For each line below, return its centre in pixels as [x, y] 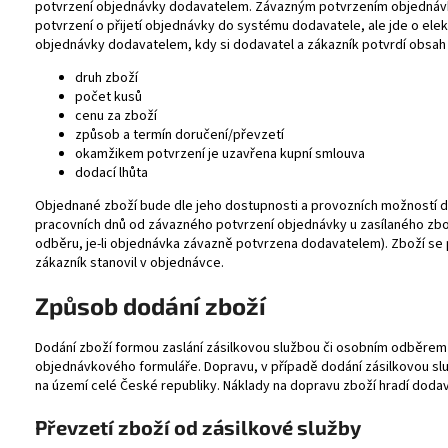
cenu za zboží [116, 116]
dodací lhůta [111, 173]
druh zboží [106, 78]
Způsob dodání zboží [150, 306]
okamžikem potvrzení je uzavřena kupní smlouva [220, 154]
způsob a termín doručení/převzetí [179, 135]
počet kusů [108, 97]
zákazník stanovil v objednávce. [129, 263]
